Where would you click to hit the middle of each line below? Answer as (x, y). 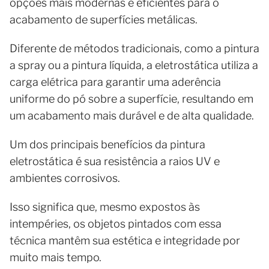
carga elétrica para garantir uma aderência (115, 82)
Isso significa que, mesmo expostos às (105, 207)
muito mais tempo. (56, 257)
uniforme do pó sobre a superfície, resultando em (131, 98)
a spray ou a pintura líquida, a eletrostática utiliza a (134, 65)
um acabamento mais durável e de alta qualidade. (132, 115)
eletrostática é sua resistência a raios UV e (115, 161)
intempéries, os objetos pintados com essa (116, 223)
